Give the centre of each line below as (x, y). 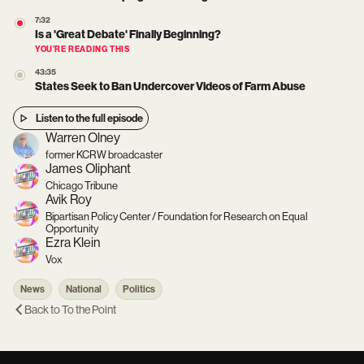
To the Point (89, 310)
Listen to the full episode (89, 118)
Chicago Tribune (82, 186)
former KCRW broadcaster (104, 155)
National (84, 289)
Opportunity (72, 229)
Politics (139, 289)
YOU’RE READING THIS (83, 50)
